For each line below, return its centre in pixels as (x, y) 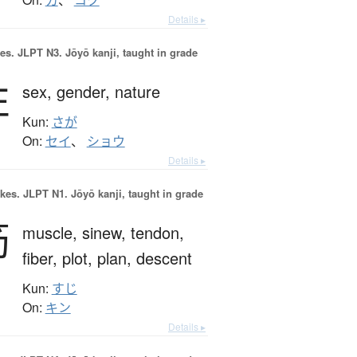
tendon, (157, 233)
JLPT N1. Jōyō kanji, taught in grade (111, 194)
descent (164, 258)
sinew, (106, 233)
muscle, (52, 233)
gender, (85, 92)
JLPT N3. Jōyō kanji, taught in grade (106, 53)
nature (137, 92)
